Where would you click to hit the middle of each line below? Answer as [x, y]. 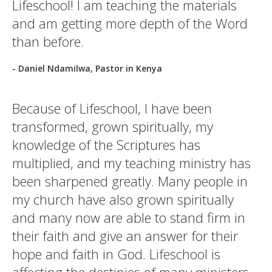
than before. [48, 41]
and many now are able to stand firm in [129, 217]
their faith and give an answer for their [125, 236]
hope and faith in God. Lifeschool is [116, 254]
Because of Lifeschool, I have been [112, 108]
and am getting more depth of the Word [130, 23]
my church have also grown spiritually [123, 199]
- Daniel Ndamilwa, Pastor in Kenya [87, 68]
